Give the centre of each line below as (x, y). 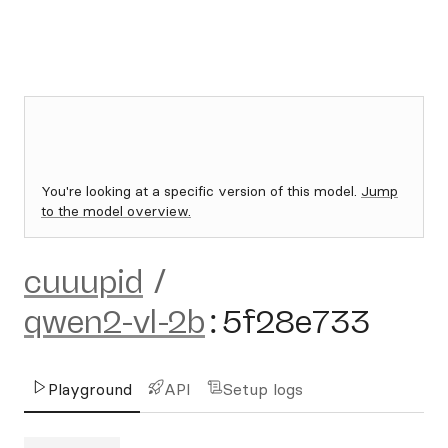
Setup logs (263, 389)
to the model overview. (116, 211)
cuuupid (83, 282)
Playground (90, 389)
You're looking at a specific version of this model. (201, 191)
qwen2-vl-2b (114, 322)
